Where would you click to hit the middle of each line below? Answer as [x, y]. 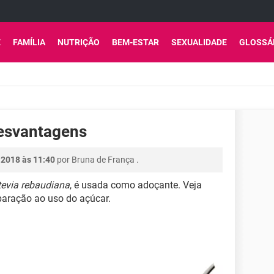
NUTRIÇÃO [79, 42]
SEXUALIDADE [199, 42]
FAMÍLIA [29, 42]
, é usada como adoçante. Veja [136, 185]
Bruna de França [103, 160]
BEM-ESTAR [135, 42]
